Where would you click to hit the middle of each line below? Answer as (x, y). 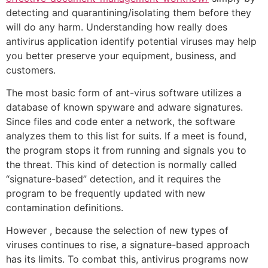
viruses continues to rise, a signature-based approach (128, 245)
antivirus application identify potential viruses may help (131, 41)
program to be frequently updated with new (106, 193)
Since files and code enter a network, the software (121, 121)
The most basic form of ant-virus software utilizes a (124, 92)
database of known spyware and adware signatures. (124, 107)
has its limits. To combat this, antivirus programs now (127, 259)
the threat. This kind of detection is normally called (121, 164)
